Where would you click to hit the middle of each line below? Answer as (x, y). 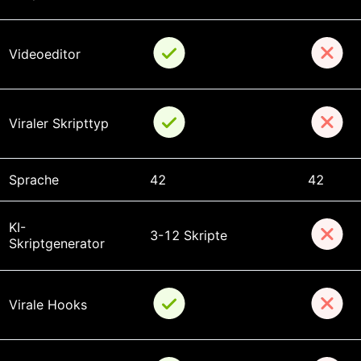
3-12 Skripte (188, 235)
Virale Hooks (48, 304)
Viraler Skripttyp (58, 123)
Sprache (33, 179)
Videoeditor (44, 54)
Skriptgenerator (56, 243)
